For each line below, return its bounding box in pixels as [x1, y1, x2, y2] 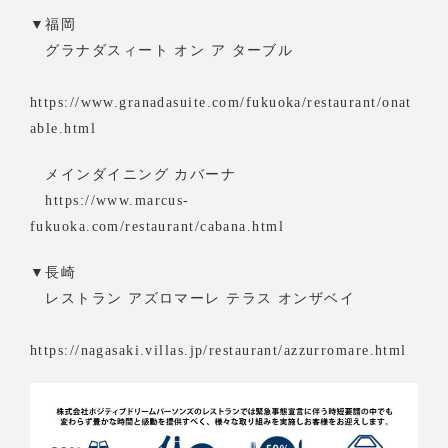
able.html [30, 119, 96, 136]
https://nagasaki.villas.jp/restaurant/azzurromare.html [30, 341, 407, 358]
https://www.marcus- [30, 191, 190, 208]
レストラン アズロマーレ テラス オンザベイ [30, 289, 356, 306]
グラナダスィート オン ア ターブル [30, 41, 294, 58]
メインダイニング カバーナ [30, 165, 237, 182]
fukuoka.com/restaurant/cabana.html [30, 217, 284, 234]
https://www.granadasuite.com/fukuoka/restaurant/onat [30, 93, 412, 110]
